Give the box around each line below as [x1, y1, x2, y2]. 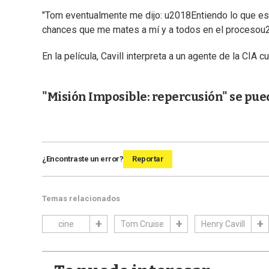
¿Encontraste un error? [42, 154, 123, 164]
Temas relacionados [42, 194, 120, 204]
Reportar [132, 154, 163, 164]
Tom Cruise [121, 219, 164, 229]
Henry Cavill [201, 219, 245, 229]
